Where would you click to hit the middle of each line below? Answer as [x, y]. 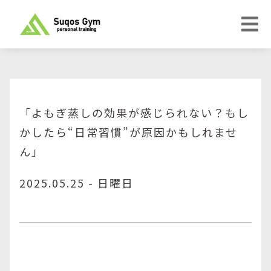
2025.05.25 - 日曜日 [77, 183]
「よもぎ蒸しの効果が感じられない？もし [134, 113]
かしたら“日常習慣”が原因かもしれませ [129, 132]
